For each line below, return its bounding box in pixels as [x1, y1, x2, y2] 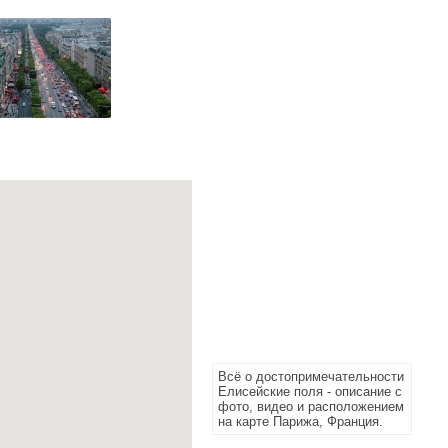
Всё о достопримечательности [218, 369, 404, 384]
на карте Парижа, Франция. [218, 414, 383, 429]
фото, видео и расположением [218, 399, 404, 414]
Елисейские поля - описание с [218, 384, 402, 399]
